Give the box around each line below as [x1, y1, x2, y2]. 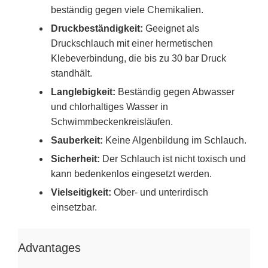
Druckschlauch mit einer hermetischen [51, 38, 213, 48]
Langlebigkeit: [51, 86, 115, 97]
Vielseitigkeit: [51, 187, 111, 197]
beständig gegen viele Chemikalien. [51, 4, 203, 15]
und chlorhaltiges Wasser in [51, 101, 168, 112]
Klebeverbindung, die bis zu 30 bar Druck [51, 53, 226, 63]
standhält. [51, 68, 92, 78]
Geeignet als [143, 23, 199, 33]
